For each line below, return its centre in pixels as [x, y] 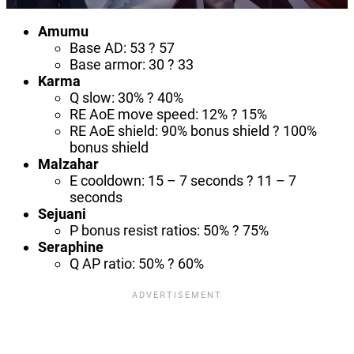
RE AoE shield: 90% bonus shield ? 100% [193, 130]
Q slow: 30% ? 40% [126, 97]
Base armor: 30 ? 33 [132, 64]
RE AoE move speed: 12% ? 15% [168, 114]
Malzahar [68, 164]
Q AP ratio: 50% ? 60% [137, 263]
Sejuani [62, 213]
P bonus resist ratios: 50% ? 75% [169, 230]
